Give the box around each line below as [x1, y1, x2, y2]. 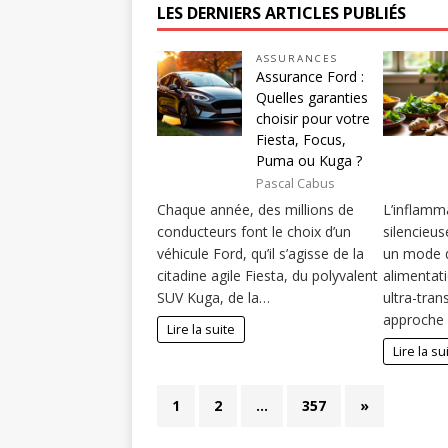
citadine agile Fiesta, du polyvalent [157, 266, 378, 286]
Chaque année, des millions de [157, 200, 354, 220]
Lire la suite [166, 320, 235, 338]
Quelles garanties [256, 88, 368, 107]
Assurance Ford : [256, 67, 364, 86]
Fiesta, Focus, [256, 130, 346, 149]
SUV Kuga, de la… [157, 288, 270, 308]
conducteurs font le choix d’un [157, 222, 351, 242]
